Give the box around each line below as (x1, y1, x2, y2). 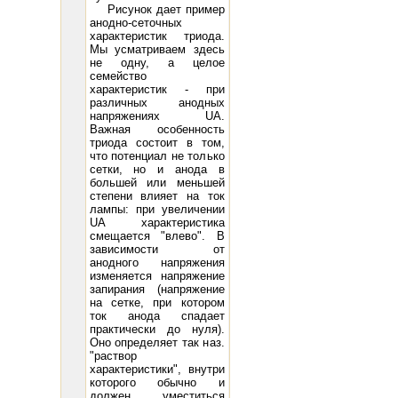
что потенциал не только (89, 149, 225, 163)
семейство (89, 69, 147, 83)
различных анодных (89, 96, 225, 109)
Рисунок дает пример (89, 3, 225, 16)
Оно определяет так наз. (89, 336, 225, 349)
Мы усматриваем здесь (89, 43, 225, 56)
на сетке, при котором (89, 296, 225, 309)
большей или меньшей (89, 176, 225, 189)
